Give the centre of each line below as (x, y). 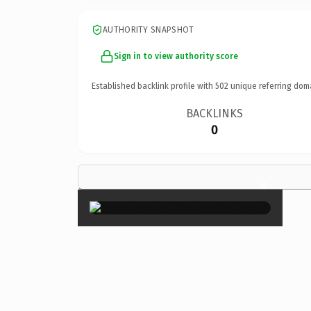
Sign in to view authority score (176, 56)
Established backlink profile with (153, 86)
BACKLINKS (215, 113)
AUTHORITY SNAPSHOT (149, 30)
